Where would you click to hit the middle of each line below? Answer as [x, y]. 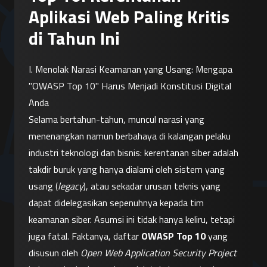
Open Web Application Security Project [159, 253]
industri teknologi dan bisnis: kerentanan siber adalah [133, 153]
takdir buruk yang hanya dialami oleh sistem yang [127, 169]
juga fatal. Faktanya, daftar [85, 236]
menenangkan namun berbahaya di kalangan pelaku [130, 136]
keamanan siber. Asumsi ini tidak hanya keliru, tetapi [132, 219]
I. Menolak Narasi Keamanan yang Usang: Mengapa [131, 69]
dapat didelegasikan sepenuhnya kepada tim [116, 203]
